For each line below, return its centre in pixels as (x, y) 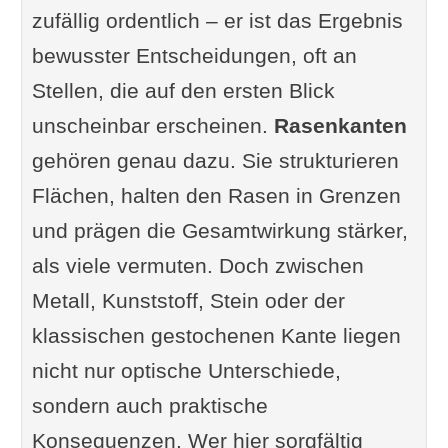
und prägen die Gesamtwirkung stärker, (219, 231)
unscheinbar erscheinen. (152, 126)
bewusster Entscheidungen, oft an (194, 56)
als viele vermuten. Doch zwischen (197, 266)
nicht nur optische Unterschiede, (186, 371)
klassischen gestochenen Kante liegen (216, 336)
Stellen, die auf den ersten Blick (183, 91)
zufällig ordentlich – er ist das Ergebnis (217, 21)
